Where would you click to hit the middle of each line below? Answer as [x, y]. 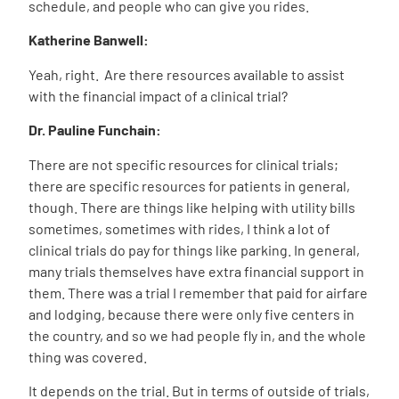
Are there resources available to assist [224, 74]
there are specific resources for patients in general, [189, 185]
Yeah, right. [65, 74]
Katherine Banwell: [89, 40]
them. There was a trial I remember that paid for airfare [198, 292]
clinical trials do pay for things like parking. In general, [194, 249]
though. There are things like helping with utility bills [192, 207]
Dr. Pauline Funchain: [95, 130]
